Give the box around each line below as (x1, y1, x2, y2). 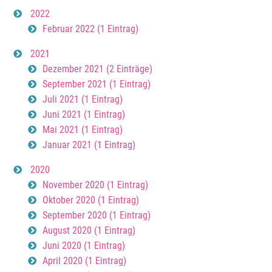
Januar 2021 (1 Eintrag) (42, 138, 136, 151)
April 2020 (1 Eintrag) (42, 254, 127, 267)
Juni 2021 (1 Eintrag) (42, 108, 126, 120)
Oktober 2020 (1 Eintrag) (42, 194, 140, 206)
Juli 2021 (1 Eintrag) (42, 93, 123, 105)
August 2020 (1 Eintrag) (42, 224, 136, 236)
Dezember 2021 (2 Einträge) (42, 63, 153, 75)
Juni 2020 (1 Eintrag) (42, 239, 126, 251)
